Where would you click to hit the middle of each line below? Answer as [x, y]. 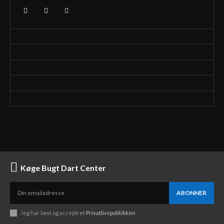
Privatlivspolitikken [111, 212]
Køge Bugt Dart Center [63, 167]
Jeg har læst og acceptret [53, 212]
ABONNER [191, 192]
